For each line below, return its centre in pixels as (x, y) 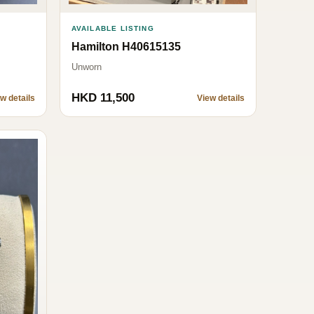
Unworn (86, 67)
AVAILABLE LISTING (112, 29)
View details (221, 98)
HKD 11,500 (103, 98)
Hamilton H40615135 (126, 47)
